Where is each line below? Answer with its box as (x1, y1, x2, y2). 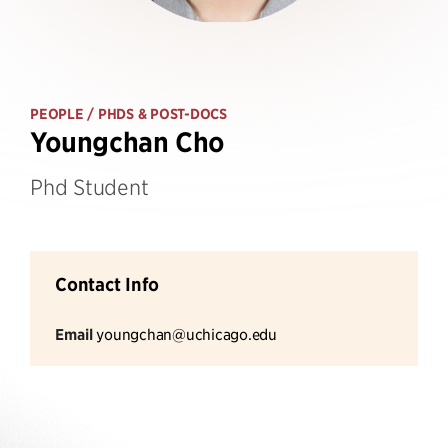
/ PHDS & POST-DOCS (83, 105, 227, 123)
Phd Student (30, 174, 149, 199)
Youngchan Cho (30, 126, 225, 159)
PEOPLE (30, 105, 84, 123)
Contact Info (55, 273, 159, 296)
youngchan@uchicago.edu (96, 324, 277, 343)
